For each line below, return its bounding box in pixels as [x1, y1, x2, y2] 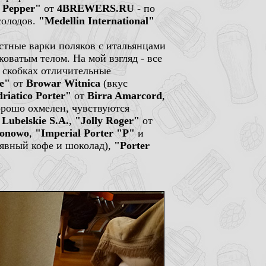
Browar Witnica [26, 77, 100, 89]
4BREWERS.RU [57, 2, 134, 14]
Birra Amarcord [87, 90, 162, 102]
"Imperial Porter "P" [35, 127, 135, 139]
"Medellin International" [39, 15, 154, 27]
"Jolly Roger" [75, 115, 140, 126]
